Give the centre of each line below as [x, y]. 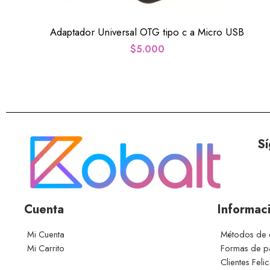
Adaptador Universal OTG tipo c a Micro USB [147, 32]
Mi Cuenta [46, 234]
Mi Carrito [46, 248]
